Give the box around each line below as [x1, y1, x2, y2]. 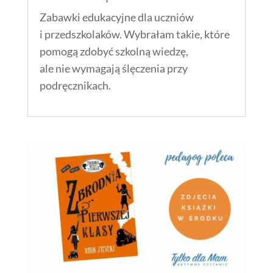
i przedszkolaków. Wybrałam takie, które [39, 27, 230, 41]
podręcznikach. [39, 79, 111, 93]
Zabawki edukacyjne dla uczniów [39, 10, 194, 24]
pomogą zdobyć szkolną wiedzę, [39, 44, 188, 58]
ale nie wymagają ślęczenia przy [39, 62, 188, 76]
